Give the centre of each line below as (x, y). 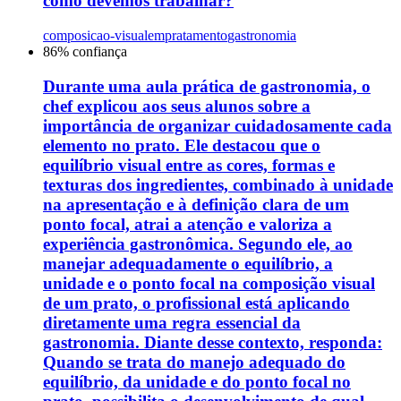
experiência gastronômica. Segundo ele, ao (198, 243)
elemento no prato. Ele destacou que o (182, 145)
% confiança (92, 52)
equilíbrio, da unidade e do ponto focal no (197, 381)
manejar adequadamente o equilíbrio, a (188, 263)
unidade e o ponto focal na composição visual (209, 283)
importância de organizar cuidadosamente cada (218, 125)
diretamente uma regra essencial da (172, 322)
